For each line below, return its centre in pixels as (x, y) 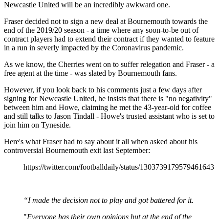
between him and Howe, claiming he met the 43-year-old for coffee (108, 107)
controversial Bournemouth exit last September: (77, 150)
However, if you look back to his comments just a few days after (103, 89)
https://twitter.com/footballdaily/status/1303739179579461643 (119, 167)
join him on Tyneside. (37, 125)
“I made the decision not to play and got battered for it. (109, 200)
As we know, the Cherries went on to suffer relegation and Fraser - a (109, 64)
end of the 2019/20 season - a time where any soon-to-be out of (101, 30)
